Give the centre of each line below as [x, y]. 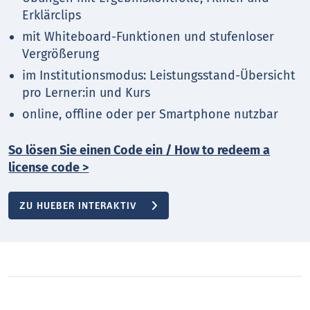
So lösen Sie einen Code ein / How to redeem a [139, 151]
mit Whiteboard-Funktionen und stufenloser [148, 37]
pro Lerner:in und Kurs [86, 93]
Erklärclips [52, 16]
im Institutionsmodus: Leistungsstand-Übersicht [159, 76]
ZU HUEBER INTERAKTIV [79, 207]
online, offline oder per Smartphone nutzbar [151, 115]
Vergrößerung [61, 54]
